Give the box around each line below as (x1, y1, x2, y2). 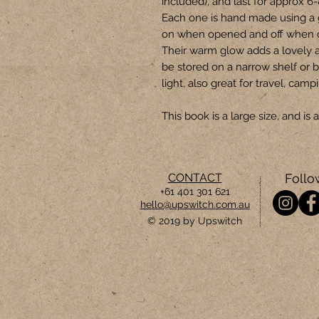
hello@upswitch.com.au (140, 198, 250, 210)
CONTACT (167, 170, 222, 184)
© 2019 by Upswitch (147, 214, 245, 226)
